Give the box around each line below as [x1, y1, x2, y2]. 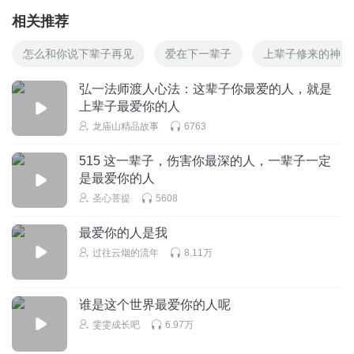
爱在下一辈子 [165, 47, 232, 60]
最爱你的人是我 [79, 225, 168, 239]
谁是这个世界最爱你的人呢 [79, 297, 231, 311]
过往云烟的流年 [92, 247, 159, 258]
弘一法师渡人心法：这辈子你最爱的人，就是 [79, 81, 332, 96]
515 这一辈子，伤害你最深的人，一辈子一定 [79, 153, 331, 168]
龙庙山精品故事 [92, 120, 159, 132]
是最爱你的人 [79, 171, 155, 185]
